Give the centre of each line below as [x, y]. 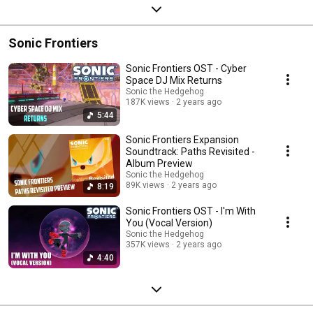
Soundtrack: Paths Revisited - [190, 151]
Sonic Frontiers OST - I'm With [191, 211]
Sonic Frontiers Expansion [182, 139]
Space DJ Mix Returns [174, 80]
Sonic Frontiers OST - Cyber [186, 68]
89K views [145, 185]
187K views [148, 102]
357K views [148, 244]
